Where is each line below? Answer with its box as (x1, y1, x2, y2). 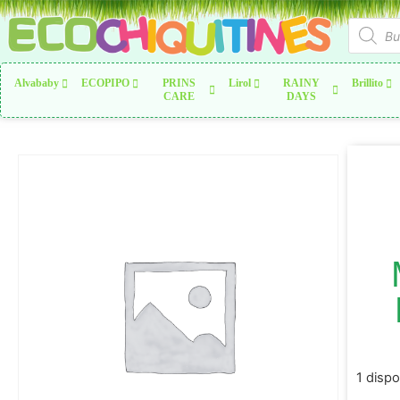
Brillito (352, 77, 384, 89)
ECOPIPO (81, 77, 129, 89)
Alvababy (14, 77, 59, 89)
